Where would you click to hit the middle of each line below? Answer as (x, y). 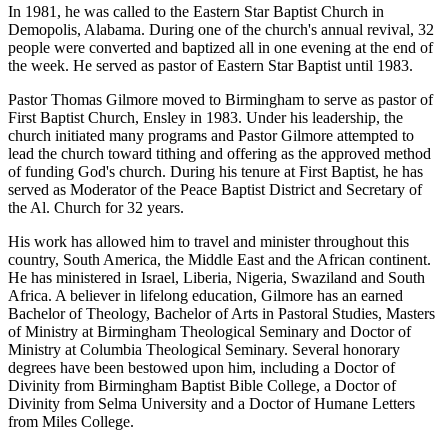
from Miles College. (71, 421)
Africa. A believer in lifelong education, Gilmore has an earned (205, 295)
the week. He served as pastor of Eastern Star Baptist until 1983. (210, 65)
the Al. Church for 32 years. (96, 207)
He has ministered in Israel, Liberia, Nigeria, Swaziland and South (216, 277)
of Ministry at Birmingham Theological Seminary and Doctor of (209, 331)
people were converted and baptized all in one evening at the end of (220, 47)
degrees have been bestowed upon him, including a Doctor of (201, 367)
